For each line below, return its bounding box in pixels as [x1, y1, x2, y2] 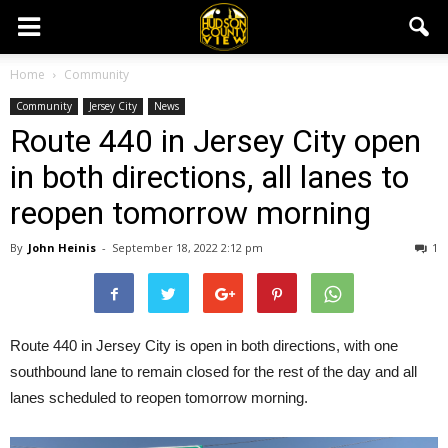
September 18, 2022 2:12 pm [112, 240, 263, 255]
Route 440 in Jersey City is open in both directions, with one [10, 337, 398, 354]
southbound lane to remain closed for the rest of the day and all [10, 363, 417, 380]
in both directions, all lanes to [10, 158, 409, 196]
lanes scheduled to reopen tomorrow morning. [10, 389, 308, 406]
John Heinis [28, 240, 96, 255]
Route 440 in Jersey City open [10, 122, 421, 160]
